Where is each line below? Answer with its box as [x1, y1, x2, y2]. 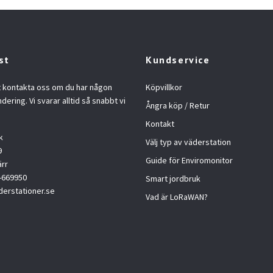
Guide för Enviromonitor [146, 154, 233, 166]
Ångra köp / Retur [146, 99, 210, 111]
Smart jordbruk [146, 172, 200, 184]
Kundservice [146, 53, 210, 66]
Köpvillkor [146, 81, 182, 93]
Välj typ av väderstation [146, 136, 231, 147]
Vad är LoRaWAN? [146, 191, 208, 202]
